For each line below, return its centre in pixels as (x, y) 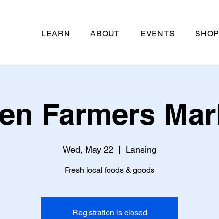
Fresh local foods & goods (109, 170)
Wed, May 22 (88, 149)
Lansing (141, 149)
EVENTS (157, 33)
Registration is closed (109, 212)
